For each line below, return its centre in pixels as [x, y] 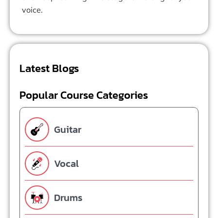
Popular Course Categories [84, 95]
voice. [32, 10]
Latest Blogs [49, 69]
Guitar [68, 130]
